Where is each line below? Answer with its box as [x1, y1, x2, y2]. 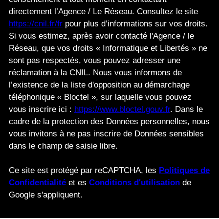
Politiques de [159, 165, 210, 175]
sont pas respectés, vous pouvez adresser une [9, 55, 180, 65]
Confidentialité [9, 177, 66, 187]
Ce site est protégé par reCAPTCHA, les [9, 165, 159, 175]
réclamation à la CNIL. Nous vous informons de [9, 67, 182, 77]
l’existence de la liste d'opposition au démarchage [9, 80, 190, 89]
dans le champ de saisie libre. [9, 141, 118, 151]
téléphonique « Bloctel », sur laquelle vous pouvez [9, 92, 192, 102]
